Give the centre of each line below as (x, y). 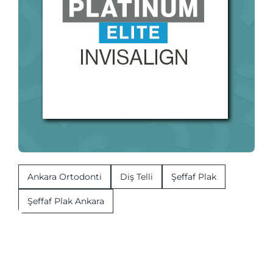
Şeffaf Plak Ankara (66, 201)
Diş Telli (136, 176)
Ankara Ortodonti (64, 176)
